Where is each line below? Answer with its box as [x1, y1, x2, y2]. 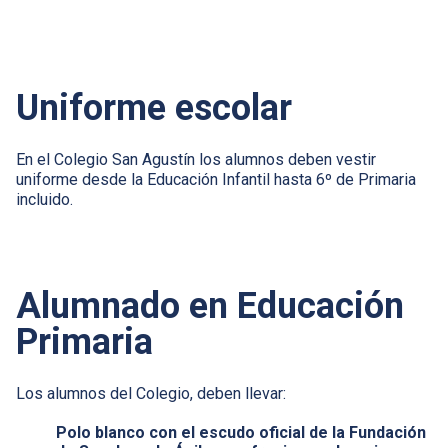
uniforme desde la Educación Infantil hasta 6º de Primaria [16, 169, 416, 189]
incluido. [16, 189, 73, 209]
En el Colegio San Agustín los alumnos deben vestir [16, 149, 376, 169]
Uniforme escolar [16, 86, 292, 129]
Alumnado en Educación [16, 284, 404, 327]
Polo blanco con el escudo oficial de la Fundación [56, 422, 426, 442]
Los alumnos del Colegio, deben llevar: [16, 383, 286, 403]
